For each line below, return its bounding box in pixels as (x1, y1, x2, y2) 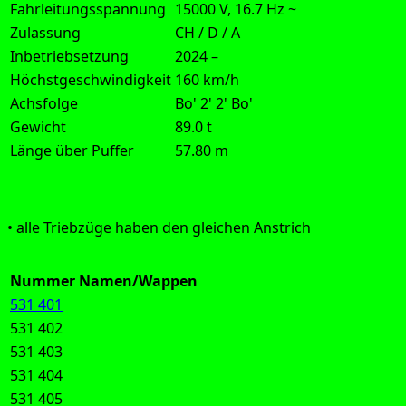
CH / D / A (175, 23, 240, 43)
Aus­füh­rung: (7, 198, 100, 218)
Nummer (10, 271, 75, 292)
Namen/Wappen (79, 271, 198, 292)
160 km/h (175, 70, 239, 91)
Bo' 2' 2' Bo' (175, 93, 253, 114)
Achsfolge (10, 93, 78, 114)
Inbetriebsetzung (10, 46, 129, 67)
